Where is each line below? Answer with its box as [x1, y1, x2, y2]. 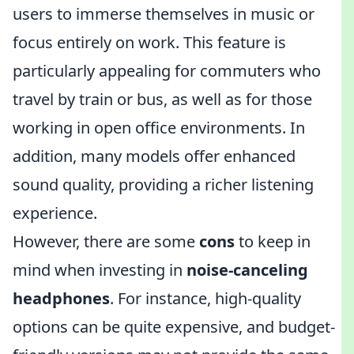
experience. [13, 202, 97, 224]
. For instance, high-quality [110, 288, 301, 309]
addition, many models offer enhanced [13, 145, 296, 167]
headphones [13, 288, 110, 309]
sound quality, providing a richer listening [13, 174, 314, 195]
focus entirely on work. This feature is [13, 32, 286, 53]
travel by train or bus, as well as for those [13, 88, 312, 110]
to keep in [235, 231, 311, 252]
